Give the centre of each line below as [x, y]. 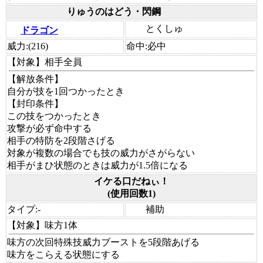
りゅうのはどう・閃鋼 [114, 11]
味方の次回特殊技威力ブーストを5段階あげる [103, 242]
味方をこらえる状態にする [63, 254]
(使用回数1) [131, 193]
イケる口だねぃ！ [131, 181]
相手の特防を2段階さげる [61, 140]
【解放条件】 [35, 79]
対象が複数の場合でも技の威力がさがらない [101, 153]
